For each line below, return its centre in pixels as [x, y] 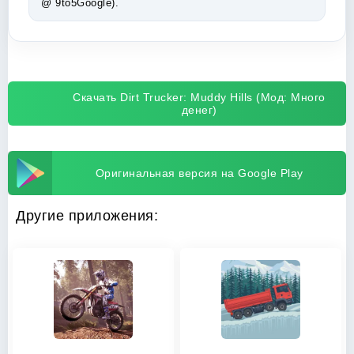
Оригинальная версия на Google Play [199, 173]
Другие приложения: [87, 216]
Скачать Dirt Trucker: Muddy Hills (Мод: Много [199, 97]
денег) [199, 110]
